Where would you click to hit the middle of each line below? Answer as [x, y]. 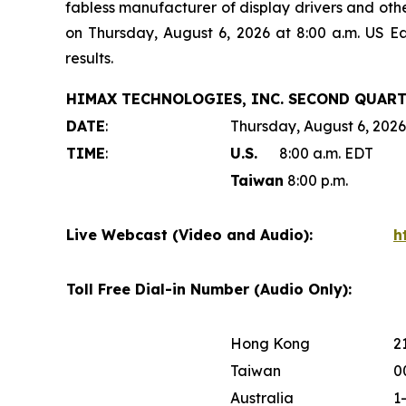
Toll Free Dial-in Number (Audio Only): [209, 289]
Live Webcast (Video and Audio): [189, 234]
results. [89, 58]
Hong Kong [270, 343]
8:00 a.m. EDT [315, 153]
